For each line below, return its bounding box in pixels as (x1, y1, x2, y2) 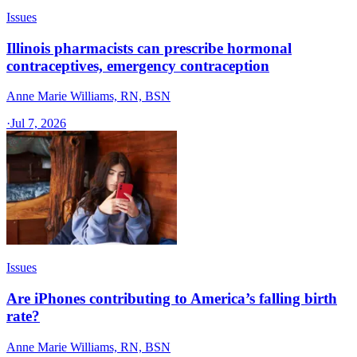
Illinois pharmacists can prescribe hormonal (6, 39, 292, 57)
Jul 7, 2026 (10, 116, 66, 131)
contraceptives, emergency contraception (6, 57, 269, 74)
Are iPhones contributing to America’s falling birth (6, 290, 337, 308)
